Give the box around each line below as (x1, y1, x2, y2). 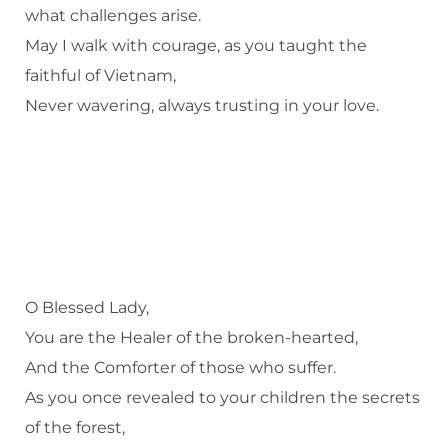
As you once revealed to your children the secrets (25, 388, 420, 408)
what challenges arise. (25, 5, 201, 25)
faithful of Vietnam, (25, 65, 176, 85)
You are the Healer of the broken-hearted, (25, 328, 358, 348)
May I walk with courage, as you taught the (25, 35, 367, 55)
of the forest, (25, 418, 125, 438)
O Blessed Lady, (25, 298, 149, 318)
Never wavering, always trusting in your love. (25, 95, 379, 115)
